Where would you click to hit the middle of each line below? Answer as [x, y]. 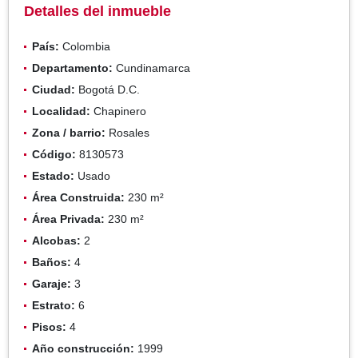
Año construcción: [83, 348]
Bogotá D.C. [107, 89]
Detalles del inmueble [97, 11]
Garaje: [52, 283]
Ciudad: [54, 89]
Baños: [52, 262]
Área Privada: [68, 219]
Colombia [85, 46]
